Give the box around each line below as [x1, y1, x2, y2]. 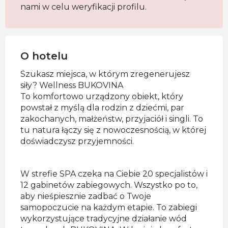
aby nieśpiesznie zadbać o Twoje [20, 191, 151, 201]
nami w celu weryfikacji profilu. [20, 2, 147, 12]
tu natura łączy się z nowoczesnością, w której [20, 125, 206, 135]
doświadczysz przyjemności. [20, 136, 134, 146]
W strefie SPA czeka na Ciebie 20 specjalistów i [20, 169, 208, 179]
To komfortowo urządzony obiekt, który [20, 92, 183, 101]
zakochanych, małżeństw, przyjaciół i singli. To [20, 114, 203, 124]
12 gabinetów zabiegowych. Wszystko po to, [20, 180, 197, 190]
